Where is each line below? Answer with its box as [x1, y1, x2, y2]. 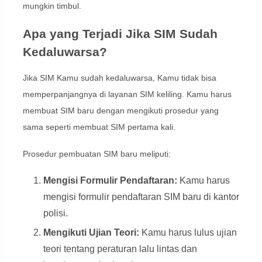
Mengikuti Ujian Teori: [43, 227, 139, 238]
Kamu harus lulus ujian [139, 227, 237, 238]
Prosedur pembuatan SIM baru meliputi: [22, 149, 171, 159]
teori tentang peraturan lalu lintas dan [43, 244, 197, 254]
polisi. [43, 208, 68, 219]
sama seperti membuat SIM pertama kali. [22, 122, 175, 132]
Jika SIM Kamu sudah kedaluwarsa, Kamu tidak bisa [22, 73, 216, 83]
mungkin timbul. [22, 1, 81, 11]
